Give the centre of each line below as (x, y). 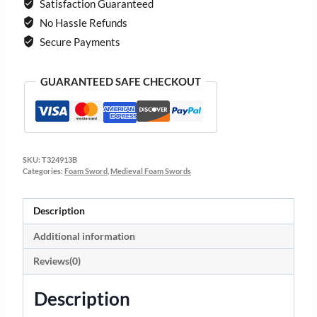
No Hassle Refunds (82, 23)
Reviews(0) (57, 261)
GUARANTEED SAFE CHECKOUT (121, 82)
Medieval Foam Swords (151, 172)
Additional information (84, 236)
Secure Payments (79, 42)
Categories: (44, 172)
